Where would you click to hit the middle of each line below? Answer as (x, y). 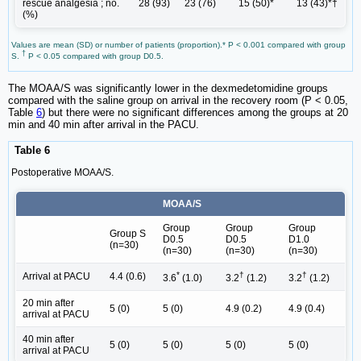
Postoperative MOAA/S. (62, 172)
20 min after (48, 303)
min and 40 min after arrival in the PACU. (104, 125)
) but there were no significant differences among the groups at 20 (195, 113)
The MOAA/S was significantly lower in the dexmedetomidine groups (168, 89)
